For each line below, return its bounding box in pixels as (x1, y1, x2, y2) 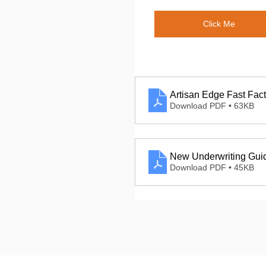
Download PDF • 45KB (170, 163, 254, 172)
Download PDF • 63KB (170, 101, 254, 110)
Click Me (202, 19, 235, 28)
